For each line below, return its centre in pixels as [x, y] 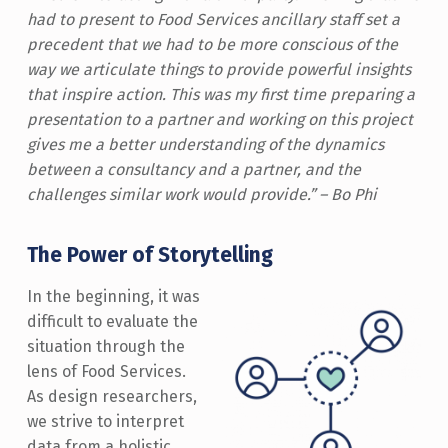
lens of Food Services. [106, 372]
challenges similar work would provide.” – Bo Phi [203, 194]
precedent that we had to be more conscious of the [212, 44]
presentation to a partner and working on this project [219, 119]
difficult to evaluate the [112, 322]
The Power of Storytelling [152, 254]
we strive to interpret [105, 422]
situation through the [105, 347]
